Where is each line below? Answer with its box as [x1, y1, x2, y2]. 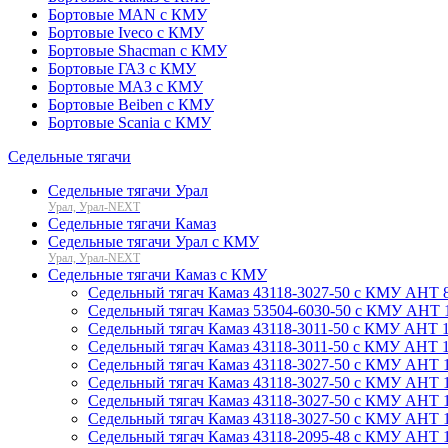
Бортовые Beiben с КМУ [48, 95, 214, 113]
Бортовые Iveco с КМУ [48, 23, 204, 41]
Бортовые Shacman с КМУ [48, 41, 227, 59]
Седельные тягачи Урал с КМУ [48, 232, 259, 250]
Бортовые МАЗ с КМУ [48, 77, 203, 95]
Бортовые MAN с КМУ [48, 5, 207, 23]
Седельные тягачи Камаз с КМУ [48, 265, 267, 283]
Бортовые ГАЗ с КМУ [48, 59, 196, 77]
